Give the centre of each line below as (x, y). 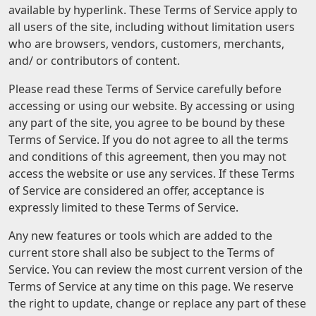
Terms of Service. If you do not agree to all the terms (148, 140)
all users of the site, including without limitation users (152, 27)
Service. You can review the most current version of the (156, 269)
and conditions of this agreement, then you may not (147, 157)
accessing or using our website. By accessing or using (152, 106)
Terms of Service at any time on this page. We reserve (151, 286)
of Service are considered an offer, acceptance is (136, 190)
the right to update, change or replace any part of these (157, 303)
